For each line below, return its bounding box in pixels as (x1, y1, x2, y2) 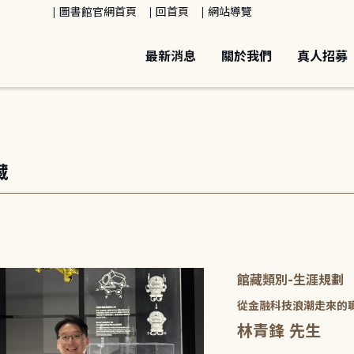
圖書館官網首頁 (59, 5, 137, 19)
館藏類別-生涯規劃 (237, 273, 345, 288)
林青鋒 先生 (237, 322, 322, 341)
